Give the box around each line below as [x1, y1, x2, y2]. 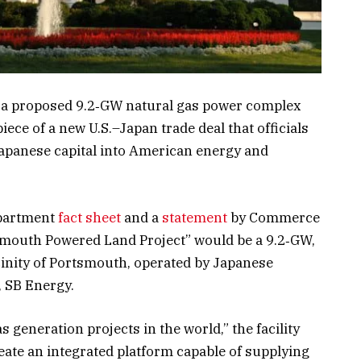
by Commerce [227, 208, 320, 226]
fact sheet [58, 208, 121, 226]
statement [162, 208, 227, 226]
